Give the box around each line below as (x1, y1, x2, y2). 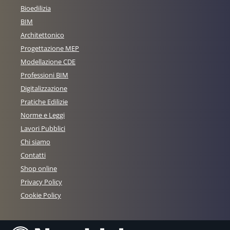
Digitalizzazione (21, 84, 67, 93)
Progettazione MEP (21, 44, 79, 53)
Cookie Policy (21, 190, 61, 200)
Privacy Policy (21, 177, 62, 187)
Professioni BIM (21, 70, 68, 80)
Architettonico (21, 30, 64, 40)
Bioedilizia (21, 4, 51, 13)
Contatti (21, 150, 46, 160)
